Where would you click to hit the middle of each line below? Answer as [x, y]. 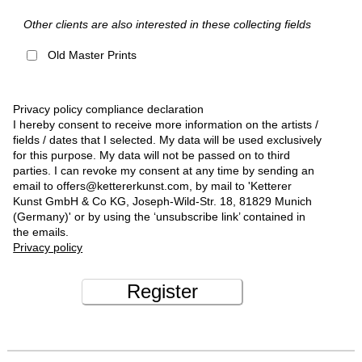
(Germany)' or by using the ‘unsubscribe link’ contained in [160, 217]
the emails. [41, 232]
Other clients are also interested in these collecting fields [167, 25]
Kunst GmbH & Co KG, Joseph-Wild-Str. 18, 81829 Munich [163, 202]
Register [162, 292]
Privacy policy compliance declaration [109, 109]
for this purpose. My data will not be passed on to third [152, 156]
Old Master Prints [92, 55]
